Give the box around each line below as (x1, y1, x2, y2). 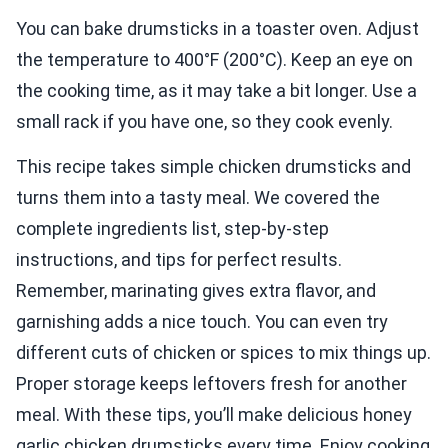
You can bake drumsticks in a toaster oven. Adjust (16, 18, 419, 40)
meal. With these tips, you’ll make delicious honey (16, 404, 412, 426)
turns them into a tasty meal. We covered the (16, 187, 380, 209)
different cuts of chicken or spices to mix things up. (16, 342, 431, 364)
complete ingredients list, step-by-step (16, 218, 329, 240)
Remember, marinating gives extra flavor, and (16, 280, 376, 302)
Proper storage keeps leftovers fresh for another (16, 373, 407, 395)
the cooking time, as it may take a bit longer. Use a (16, 80, 417, 102)
